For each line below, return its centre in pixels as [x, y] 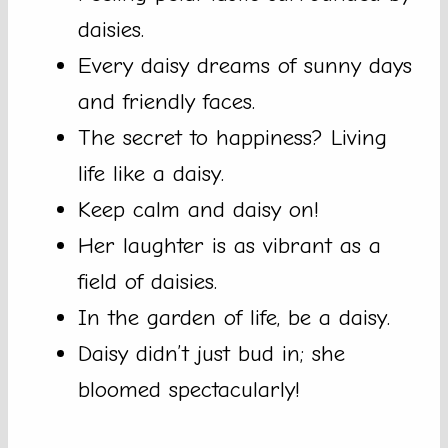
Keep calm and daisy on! [198, 210]
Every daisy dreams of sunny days [245, 66]
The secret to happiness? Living [232, 138]
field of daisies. [147, 282]
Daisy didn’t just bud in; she [211, 354]
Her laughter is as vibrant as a [229, 246]
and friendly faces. [166, 102]
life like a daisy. [151, 174]
